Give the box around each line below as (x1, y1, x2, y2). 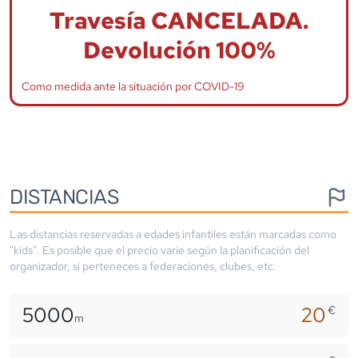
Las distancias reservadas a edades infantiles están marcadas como (10, 226, 336, 241)
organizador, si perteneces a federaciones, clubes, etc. (10, 258, 276, 273)
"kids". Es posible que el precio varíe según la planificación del (10, 242, 309, 257)
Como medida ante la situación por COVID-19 (22, 78, 245, 93)
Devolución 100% (82, 34, 276, 66)
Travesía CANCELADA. (50, 5, 308, 36)
